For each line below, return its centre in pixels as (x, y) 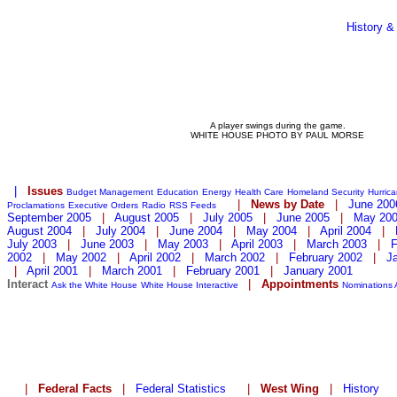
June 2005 (303, 218)
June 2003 (107, 244)
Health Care (259, 192)
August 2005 (147, 218)
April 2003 (257, 244)
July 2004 (121, 231)
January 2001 (318, 271)
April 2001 (52, 271)
